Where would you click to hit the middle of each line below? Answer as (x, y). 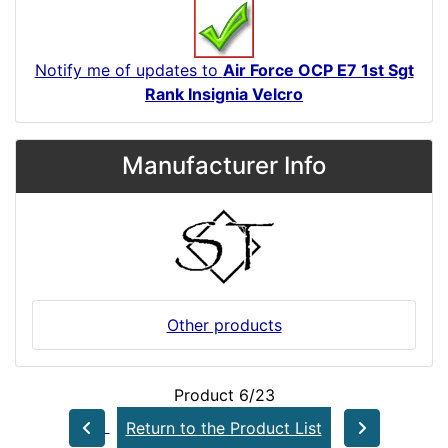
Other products (224, 324)
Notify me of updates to (128, 69)
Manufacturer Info (224, 165)
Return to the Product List (223, 427)
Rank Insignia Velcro (224, 93)
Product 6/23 (224, 394)
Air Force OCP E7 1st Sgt (318, 69)
